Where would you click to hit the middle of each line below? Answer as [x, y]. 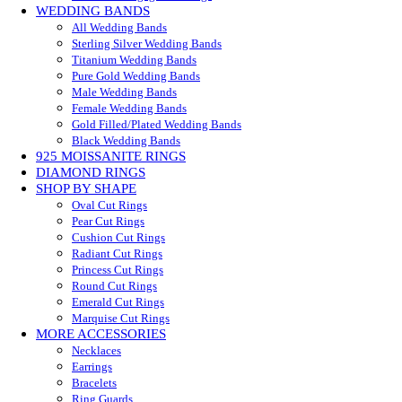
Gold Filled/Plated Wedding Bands [157, 125]
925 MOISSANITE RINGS [111, 157]
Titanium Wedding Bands [134, 60]
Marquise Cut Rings [121, 319]
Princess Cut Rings [118, 270]
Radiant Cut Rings [117, 254]
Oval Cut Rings [109, 205]
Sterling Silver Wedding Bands [147, 44]
